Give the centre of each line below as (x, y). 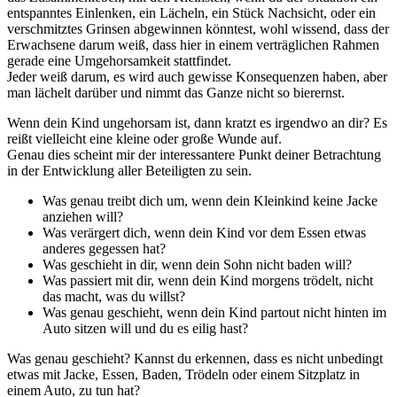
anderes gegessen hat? (104, 249)
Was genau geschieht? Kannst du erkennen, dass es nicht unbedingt (195, 359)
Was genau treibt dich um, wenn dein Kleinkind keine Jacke (210, 201)
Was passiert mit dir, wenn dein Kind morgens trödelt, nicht (208, 281)
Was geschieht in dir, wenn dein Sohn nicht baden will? (197, 265)
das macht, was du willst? (114, 297)
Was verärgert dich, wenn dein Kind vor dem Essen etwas (204, 233)
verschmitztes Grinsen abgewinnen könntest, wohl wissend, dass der (198, 29)
